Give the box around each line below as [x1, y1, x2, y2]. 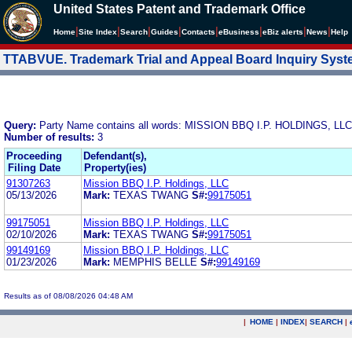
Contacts [181, 27, 215, 36]
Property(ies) [84, 161, 146, 174]
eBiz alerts [262, 27, 303, 36]
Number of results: [4, 130, 97, 143]
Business [223, 27, 259, 36]
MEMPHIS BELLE [113, 255, 197, 268]
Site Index [79, 27, 117, 36]
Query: [4, 119, 39, 131]
